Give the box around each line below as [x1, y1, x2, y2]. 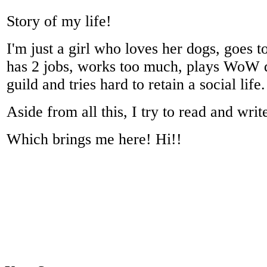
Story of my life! [7, 12, 111, 30]
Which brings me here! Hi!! [7, 130, 182, 148]
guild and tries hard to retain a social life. [7, 75, 265, 93]
